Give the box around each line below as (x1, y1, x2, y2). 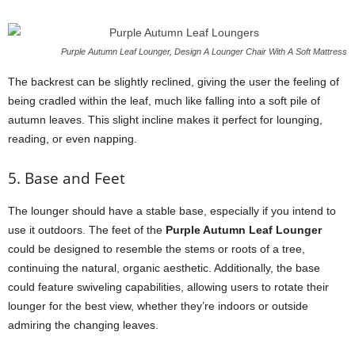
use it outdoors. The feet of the (8, 223, 166, 236)
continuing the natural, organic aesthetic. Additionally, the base (8, 261, 320, 274)
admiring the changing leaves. (8, 319, 158, 331)
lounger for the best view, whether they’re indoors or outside (8, 300, 308, 312)
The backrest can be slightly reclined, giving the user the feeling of (8, 75, 339, 88)
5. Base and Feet (8, 168, 125, 189)
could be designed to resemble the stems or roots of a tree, (8, 242, 305, 255)
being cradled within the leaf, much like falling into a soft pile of (8, 94, 320, 107)
